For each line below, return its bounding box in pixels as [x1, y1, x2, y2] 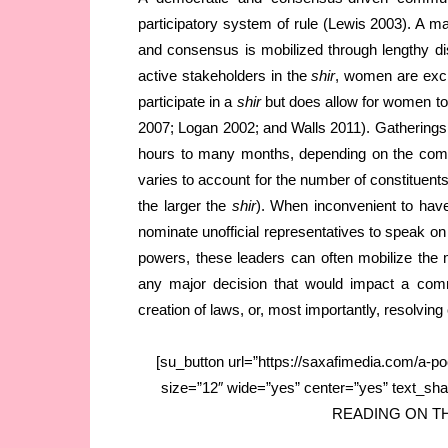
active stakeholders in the [138, 67, 312, 85]
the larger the [138, 197, 226, 215]
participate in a [138, 93, 237, 111]
